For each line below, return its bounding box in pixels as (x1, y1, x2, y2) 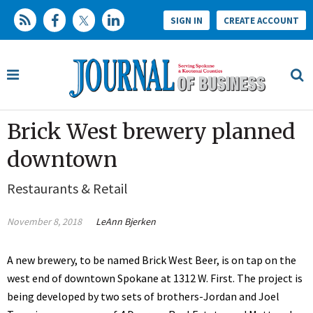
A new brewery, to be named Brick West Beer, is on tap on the (7, 253, 296, 268)
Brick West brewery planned (7, 118, 296, 145)
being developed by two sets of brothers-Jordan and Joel (7, 289, 279, 304)
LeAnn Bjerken (96, 215, 156, 228)
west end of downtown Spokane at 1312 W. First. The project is (7, 271, 303, 286)
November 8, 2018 (7, 215, 82, 228)
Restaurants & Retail (7, 180, 128, 198)
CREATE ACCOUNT (224, 14, 299, 27)
